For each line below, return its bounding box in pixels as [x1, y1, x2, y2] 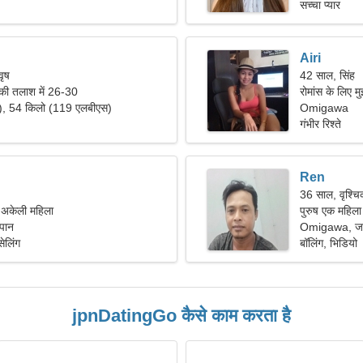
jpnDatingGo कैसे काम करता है [72, 305, 291, 326]
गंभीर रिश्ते [300, 117, 341, 130]
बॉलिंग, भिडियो [300, 237, 357, 250]
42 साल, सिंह [300, 69, 355, 82]
